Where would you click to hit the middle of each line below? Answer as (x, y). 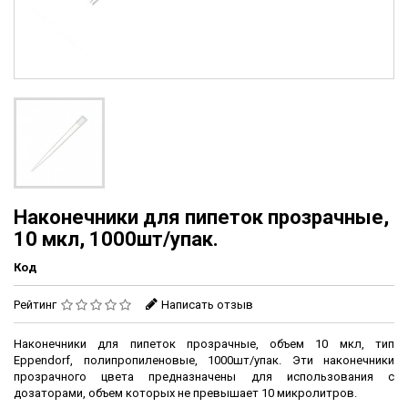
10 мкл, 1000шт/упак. (116, 240)
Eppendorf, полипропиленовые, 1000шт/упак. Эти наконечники (204, 361)
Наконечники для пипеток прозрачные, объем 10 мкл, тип (204, 344)
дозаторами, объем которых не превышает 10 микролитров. (187, 393)
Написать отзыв (207, 305)
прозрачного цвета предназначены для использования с (204, 377)
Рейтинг (36, 305)
